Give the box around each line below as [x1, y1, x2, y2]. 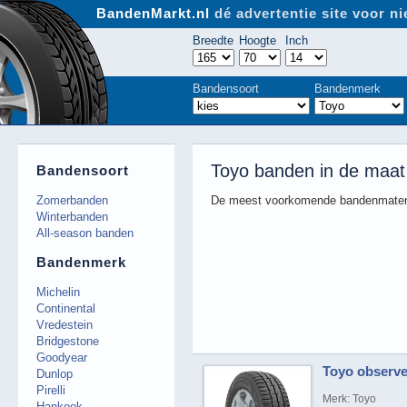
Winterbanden [36, 209, 108, 223]
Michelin [36, 284, 80, 299]
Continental [36, 301, 95, 315]
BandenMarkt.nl [96, 5, 214, 21]
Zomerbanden [36, 193, 108, 207]
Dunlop [36, 366, 73, 381]
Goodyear [36, 350, 87, 364]
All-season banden [36, 225, 134, 240]
